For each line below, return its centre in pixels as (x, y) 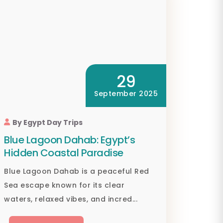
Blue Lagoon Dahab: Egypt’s (69, 140)
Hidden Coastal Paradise (64, 153)
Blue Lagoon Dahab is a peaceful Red (77, 171)
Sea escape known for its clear (64, 185)
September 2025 (126, 94)
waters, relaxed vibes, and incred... (71, 199)
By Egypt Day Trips (48, 123)
